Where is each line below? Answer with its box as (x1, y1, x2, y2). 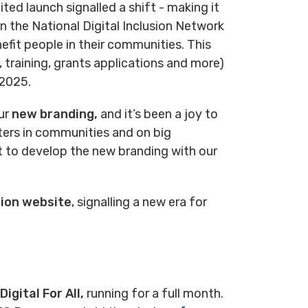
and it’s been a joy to (98, 106, 218, 122)
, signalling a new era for (71, 194, 207, 210)
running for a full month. (84, 285, 223, 301)
